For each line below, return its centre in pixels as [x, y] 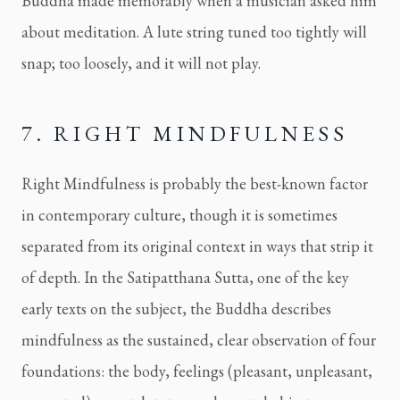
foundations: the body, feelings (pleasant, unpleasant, [197, 371]
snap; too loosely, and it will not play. [141, 63]
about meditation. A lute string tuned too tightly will [194, 32]
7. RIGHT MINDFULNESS [185, 134]
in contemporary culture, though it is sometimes [179, 215]
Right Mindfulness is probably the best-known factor [195, 184]
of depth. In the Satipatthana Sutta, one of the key [185, 278]
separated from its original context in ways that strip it [197, 246]
